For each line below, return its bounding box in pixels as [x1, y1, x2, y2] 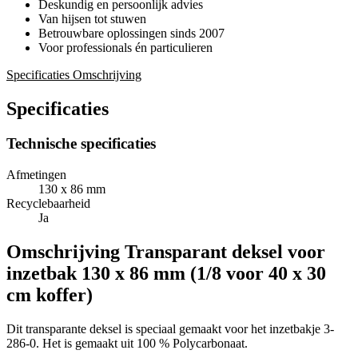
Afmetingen [6, 168, 66, 182]
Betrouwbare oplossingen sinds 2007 [38, 26, 225, 40]
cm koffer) [6, 284, 93, 306]
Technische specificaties [6, 135, 156, 153]
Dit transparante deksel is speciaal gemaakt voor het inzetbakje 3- [6, 321, 334, 336]
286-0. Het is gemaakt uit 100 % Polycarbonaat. [6, 336, 248, 350]
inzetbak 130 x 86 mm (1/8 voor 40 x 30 [6, 263, 326, 284]
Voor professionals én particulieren [38, 40, 213, 54]
